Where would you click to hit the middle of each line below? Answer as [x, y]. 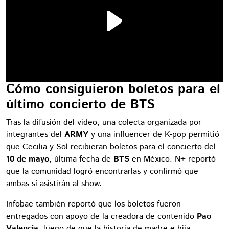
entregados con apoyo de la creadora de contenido [101, 216]
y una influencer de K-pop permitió [154, 135]
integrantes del [35, 135]
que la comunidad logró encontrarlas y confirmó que [102, 171]
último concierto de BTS [81, 105]
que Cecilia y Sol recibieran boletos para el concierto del [111, 147]
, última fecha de [81, 159]
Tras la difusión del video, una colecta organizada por [104, 122]
